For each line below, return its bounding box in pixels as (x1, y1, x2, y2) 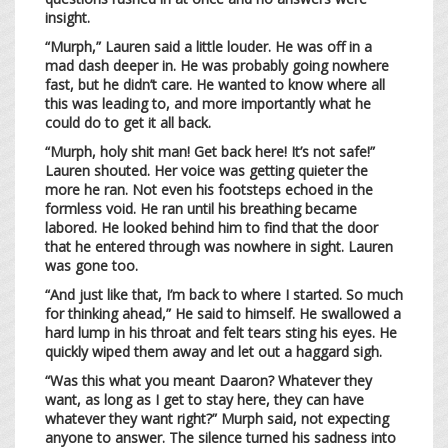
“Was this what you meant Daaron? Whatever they (45, 370, 372, 390)
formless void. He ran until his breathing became (45, 198, 357, 218)
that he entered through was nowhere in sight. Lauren (45, 236, 393, 256)
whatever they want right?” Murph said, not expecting (45, 408, 389, 428)
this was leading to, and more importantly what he (45, 93, 371, 113)
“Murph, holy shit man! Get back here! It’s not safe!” (45, 141, 375, 161)
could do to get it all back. (45, 112, 215, 132)
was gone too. (45, 255, 142, 275)
